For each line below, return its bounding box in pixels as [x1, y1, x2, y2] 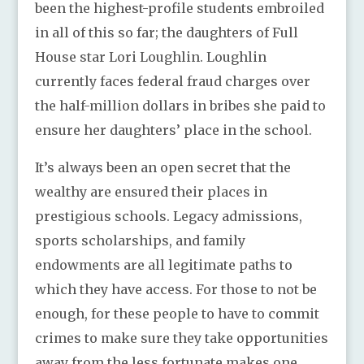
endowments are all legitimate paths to [34, 256, 292, 273]
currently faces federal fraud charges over [34, 72, 310, 89]
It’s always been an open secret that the [34, 158, 291, 175]
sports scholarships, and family [34, 232, 245, 249]
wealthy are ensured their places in [34, 183, 267, 200]
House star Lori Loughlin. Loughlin [34, 48, 266, 65]
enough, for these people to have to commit [34, 305, 319, 322]
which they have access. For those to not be [34, 280, 317, 297]
